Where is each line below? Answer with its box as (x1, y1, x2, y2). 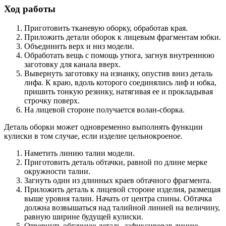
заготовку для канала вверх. (24, 60, 121, 69)
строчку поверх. (24, 96, 80, 105)
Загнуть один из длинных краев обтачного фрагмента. (24, 176, 211, 185)
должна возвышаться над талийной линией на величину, (24, 203, 220, 212)
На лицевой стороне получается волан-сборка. (24, 105, 185, 115)
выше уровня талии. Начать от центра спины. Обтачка (24, 194, 212, 203)
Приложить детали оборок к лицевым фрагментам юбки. (24, 33, 221, 42)
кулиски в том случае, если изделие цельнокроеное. (4, 132, 183, 141)
